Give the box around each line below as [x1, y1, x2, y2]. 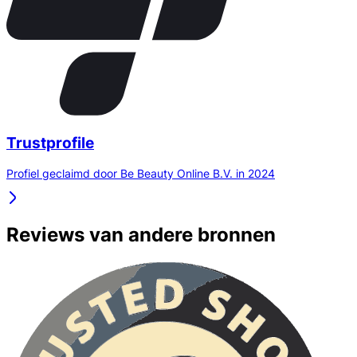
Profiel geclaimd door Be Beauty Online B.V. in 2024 [6, 167, 275, 181]
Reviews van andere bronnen [6, 223, 276, 247]
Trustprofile [6, 133, 94, 152]
